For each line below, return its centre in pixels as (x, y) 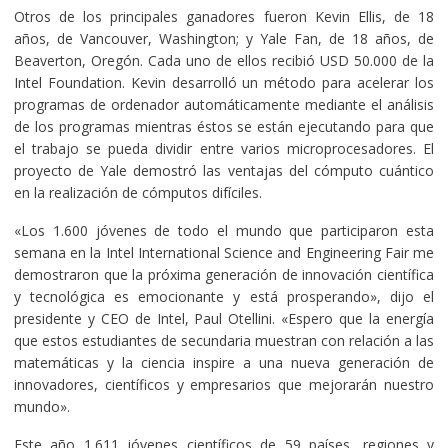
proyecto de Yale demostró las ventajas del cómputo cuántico (224, 170)
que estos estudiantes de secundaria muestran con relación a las (224, 340)
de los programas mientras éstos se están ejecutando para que (224, 126)
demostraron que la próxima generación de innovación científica (224, 274)
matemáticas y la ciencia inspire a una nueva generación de (224, 362)
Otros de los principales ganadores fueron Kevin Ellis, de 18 (224, 16)
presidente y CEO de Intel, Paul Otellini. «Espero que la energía (224, 318)
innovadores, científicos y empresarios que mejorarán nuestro (224, 384)
